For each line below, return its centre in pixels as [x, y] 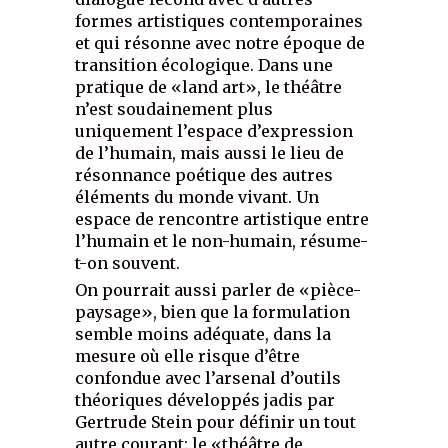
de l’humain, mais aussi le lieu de [210, 152]
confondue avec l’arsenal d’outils [208, 377]
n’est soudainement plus [174, 108]
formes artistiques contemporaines [219, 20]
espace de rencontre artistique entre [222, 218]
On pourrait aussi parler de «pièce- [218, 289]
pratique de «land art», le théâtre [209, 86]
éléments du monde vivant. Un [197, 196]
